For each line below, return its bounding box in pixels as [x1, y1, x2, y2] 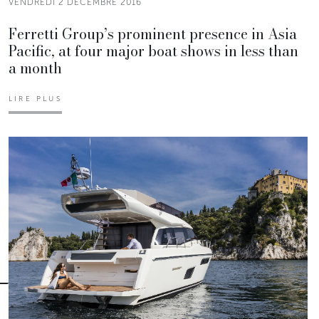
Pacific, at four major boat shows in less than [9, 39, 298, 62]
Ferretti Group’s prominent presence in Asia [9, 22, 297, 45]
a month [9, 56, 62, 79]
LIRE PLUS [9, 94, 62, 103]
